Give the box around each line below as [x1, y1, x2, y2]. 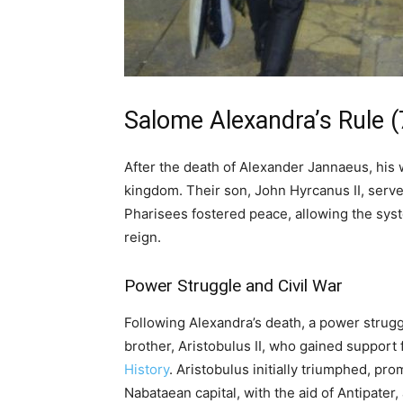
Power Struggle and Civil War [124, 275, 343, 296]
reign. [124, 228, 161, 246]
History [124, 361, 169, 378]
